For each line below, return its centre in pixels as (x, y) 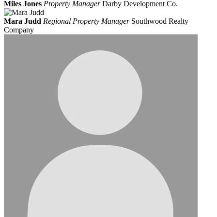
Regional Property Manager (87, 21)
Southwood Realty (160, 21)
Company (19, 30)
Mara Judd (23, 21)
